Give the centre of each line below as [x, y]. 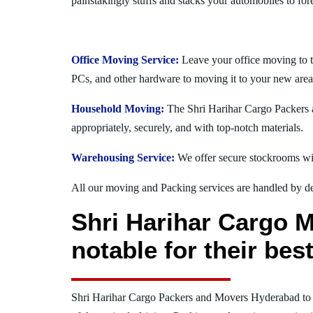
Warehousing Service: [123, 157]
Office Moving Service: [125, 59]
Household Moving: [118, 108]
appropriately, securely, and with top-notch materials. [187, 127]
